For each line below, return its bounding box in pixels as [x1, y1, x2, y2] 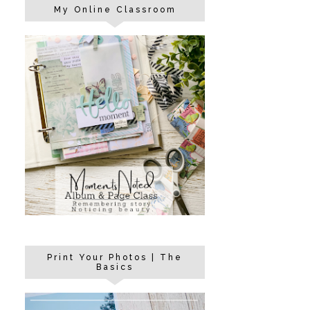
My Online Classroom [53, 5, 176, 15]
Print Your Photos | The [47, 253, 183, 262]
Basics [96, 262, 134, 272]
